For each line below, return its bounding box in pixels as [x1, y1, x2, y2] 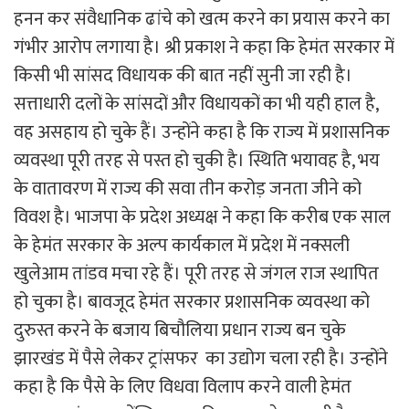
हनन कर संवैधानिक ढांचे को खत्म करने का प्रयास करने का [14, 3, 390, 35]
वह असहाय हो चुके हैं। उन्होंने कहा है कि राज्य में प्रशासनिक [14, 116, 390, 148]
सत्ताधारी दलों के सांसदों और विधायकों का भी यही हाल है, [14, 88, 378, 120]
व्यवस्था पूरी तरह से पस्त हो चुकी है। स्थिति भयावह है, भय [14, 144, 380, 176]
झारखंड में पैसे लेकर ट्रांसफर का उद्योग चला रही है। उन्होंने [14, 342, 388, 374]
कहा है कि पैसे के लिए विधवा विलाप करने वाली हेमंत [14, 371, 351, 403]
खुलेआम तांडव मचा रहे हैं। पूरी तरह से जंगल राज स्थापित [14, 257, 379, 289]
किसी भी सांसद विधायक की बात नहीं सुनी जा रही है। [14, 59, 352, 91]
